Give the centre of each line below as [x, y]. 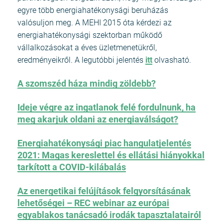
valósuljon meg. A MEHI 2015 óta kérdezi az [95, 22]
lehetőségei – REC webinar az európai [93, 203]
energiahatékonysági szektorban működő [90, 35]
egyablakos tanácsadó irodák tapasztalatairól [109, 215]
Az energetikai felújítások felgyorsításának [104, 191]
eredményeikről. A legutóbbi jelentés [81, 60]
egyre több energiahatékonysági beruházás [93, 10]
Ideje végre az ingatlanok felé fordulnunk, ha [107, 107]
